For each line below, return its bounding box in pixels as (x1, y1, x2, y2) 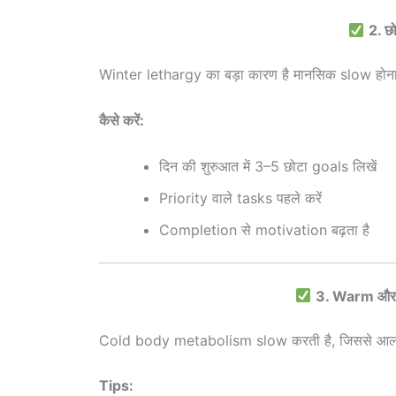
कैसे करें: (99, 110, 144, 129)
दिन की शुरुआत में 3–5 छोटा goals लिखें (159, 156, 377, 175)
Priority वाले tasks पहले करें (159, 188, 322, 207)
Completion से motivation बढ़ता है (159, 220, 369, 239)
